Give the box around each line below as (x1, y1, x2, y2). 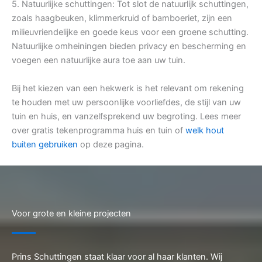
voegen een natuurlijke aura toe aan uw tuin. (12, 55, 185, 66)
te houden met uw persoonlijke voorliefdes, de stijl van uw (12, 97, 241, 108)
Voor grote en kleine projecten (12, 208, 131, 219)
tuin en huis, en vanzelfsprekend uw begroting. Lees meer (12, 111, 241, 122)
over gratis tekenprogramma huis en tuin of (12, 125, 185, 136)
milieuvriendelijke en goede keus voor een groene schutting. (12, 27, 249, 38)
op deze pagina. (78, 139, 144, 150)
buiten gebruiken (12, 139, 78, 150)
